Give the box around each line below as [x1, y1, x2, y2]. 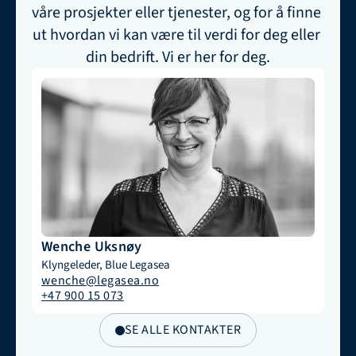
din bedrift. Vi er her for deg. [86, 46, 270, 68]
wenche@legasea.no [41, 272, 160, 289]
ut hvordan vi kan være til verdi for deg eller [33, 24, 320, 46]
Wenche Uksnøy [41, 237, 142, 257]
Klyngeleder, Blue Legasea [41, 257, 170, 273]
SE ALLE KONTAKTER [124, 321, 242, 339]
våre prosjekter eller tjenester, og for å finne [32, 2, 321, 24]
